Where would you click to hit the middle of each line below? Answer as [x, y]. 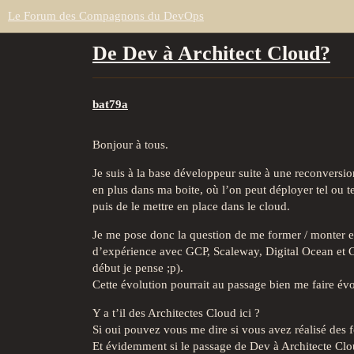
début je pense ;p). [138, 267]
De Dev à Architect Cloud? [211, 53]
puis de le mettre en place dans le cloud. [191, 206]
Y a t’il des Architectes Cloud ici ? [176, 313]
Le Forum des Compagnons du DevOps [106, 16]
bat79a [110, 104]
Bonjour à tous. [130, 144]
